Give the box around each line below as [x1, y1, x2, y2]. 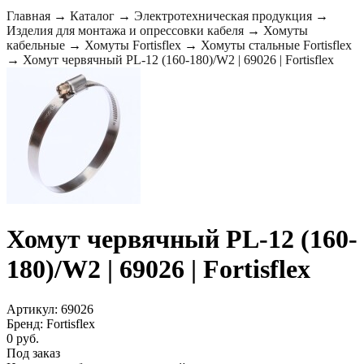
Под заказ [6, 345, 60, 360]
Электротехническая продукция [134, 9, 312, 23]
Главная [6, 9, 50, 23]
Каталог [70, 9, 115, 23]
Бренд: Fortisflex [6, 316, 95, 331]
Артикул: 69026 [6, 301, 93, 316]
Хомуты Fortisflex [84, 38, 181, 52]
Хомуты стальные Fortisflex [201, 38, 352, 52]
